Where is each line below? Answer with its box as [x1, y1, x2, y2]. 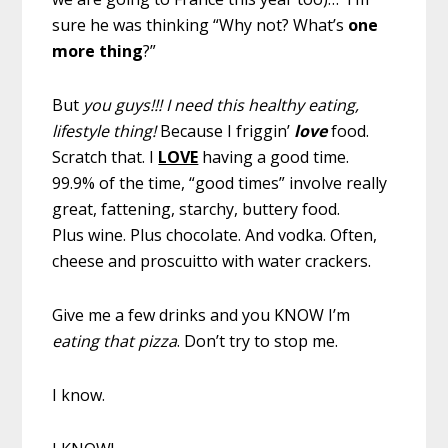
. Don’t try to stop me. [177, 330, 339, 353]
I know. [52, 384, 106, 407]
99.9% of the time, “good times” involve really [52, 172, 388, 195]
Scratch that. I [52, 146, 159, 169]
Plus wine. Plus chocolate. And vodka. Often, [52, 224, 378, 247]
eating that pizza [52, 330, 178, 353]
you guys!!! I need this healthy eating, [79, 94, 360, 117]
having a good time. [198, 146, 350, 169]
